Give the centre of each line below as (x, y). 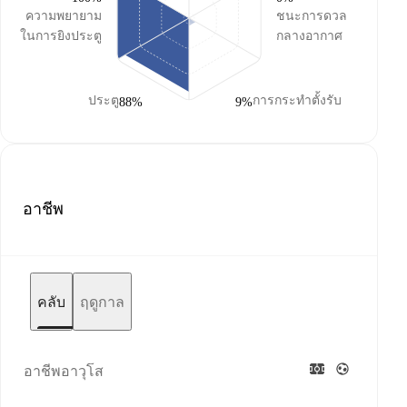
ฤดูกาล (102, 302)
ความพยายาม (64, 16)
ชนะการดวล (312, 16)
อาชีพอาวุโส (64, 371)
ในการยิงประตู (61, 36)
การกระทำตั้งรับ (297, 100)
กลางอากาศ (309, 36)
